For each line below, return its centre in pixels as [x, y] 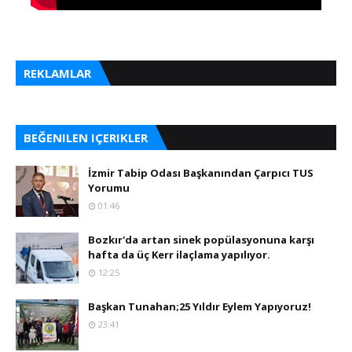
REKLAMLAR [57, 73]
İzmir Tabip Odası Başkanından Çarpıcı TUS [201, 173]
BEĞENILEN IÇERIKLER [86, 137]
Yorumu [110, 188]
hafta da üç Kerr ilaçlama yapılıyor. [179, 255]
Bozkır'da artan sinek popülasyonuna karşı [201, 240]
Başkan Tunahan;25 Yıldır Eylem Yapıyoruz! [200, 306]
